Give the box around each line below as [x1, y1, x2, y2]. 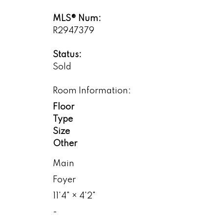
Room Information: [52, 87, 131, 96]
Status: [52, 50, 82, 60]
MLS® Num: [52, 14, 101, 23]
